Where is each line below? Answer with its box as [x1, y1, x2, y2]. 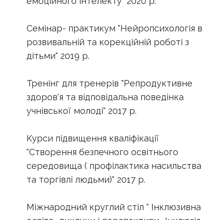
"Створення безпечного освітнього [27, 146, 178, 157]
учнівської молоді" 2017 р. [27, 105, 137, 116]
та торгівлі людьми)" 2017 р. [27, 174, 145, 185]
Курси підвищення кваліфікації [27, 133, 159, 143]
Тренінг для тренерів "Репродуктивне [27, 78, 192, 88]
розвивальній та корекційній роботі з [27, 36, 189, 47]
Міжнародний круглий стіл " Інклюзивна [27, 201, 201, 212]
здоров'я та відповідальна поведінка [27, 91, 184, 102]
